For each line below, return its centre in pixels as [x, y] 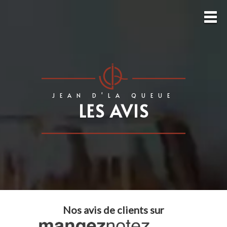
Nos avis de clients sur [113, 210]
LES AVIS [113, 110]
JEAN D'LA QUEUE [113, 95]
